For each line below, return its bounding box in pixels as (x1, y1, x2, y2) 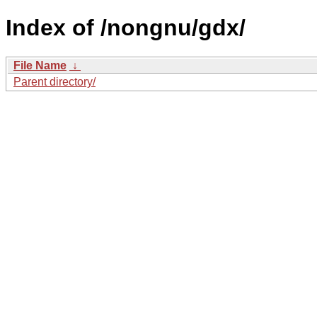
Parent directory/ (13, 75, 96, 88)
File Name (13, 59, 67, 71)
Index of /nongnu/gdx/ (6, 15, 246, 41)
